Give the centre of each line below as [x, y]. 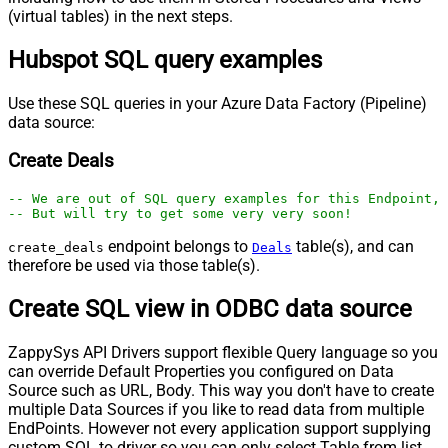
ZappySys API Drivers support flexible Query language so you [223, 352]
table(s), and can [353, 247]
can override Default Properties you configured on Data [201, 371]
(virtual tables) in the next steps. [120, 16]
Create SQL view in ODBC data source [210, 308]
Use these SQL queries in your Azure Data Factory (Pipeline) [217, 103]
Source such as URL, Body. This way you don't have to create [221, 390]
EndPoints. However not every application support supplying [219, 428]
